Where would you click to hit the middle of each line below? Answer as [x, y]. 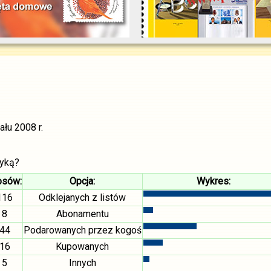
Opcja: [82, 181]
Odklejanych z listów [82, 198]
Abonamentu [82, 214]
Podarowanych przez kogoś [82, 230]
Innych [82, 263]
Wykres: [213, 181]
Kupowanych [82, 247]
